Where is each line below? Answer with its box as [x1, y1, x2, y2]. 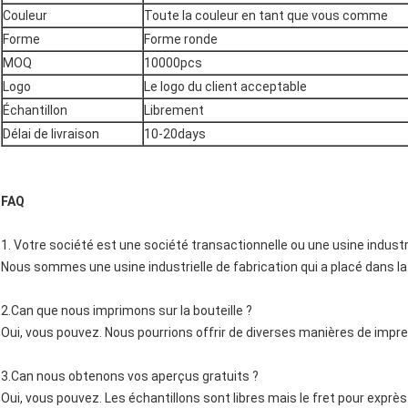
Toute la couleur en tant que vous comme [144, 8, 388, 24]
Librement [144, 103, 204, 118]
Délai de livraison [3, 127, 99, 142]
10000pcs [144, 56, 202, 71]
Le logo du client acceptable [144, 79, 307, 95]
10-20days [144, 127, 206, 142]
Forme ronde [144, 32, 218, 47]
